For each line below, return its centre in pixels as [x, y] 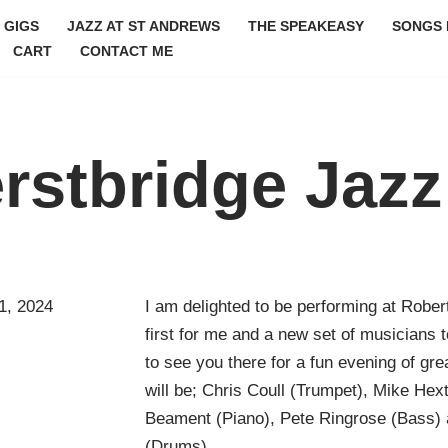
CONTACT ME [126, 51]
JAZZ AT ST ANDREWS [143, 26]
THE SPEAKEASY [306, 26]
